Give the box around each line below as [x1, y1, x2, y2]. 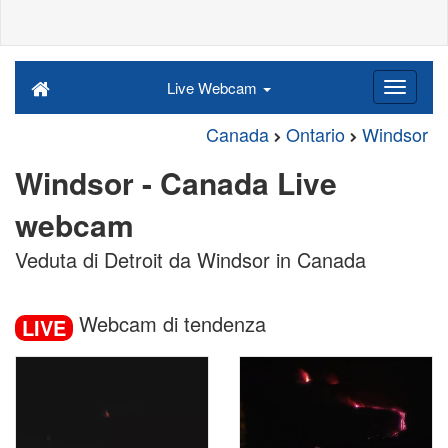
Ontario [286, 121, 345, 147]
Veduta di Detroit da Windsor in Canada [15, 245, 366, 274]
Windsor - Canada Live [15, 161, 337, 204]
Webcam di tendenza [73, 309, 266, 338]
